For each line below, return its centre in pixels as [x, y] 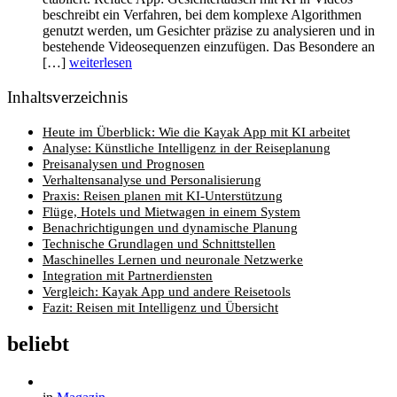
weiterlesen [101, 63]
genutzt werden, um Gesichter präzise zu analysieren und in [209, 31]
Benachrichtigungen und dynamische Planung [170, 227]
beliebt [38, 344]
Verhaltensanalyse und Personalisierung [152, 179]
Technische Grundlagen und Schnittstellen [159, 243]
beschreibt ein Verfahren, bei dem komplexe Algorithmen [202, 15]
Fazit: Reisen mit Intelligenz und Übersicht [160, 307]
